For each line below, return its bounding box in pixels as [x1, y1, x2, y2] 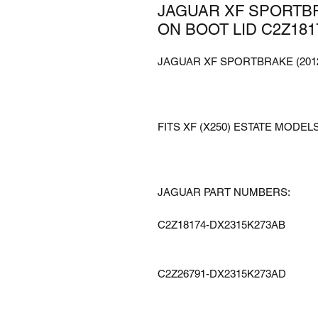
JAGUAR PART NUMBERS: [158, 185, 290, 198]
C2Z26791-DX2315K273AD [158, 267, 286, 280]
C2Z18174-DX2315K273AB [158, 218, 285, 231]
